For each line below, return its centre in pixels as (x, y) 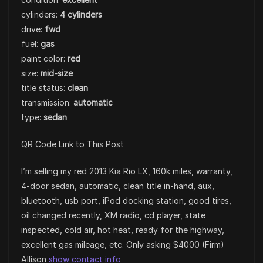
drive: (33, 29)
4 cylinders (81, 14)
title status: (44, 87)
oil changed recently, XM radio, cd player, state (113, 215)
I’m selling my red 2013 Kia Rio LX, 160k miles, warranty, (127, 171)
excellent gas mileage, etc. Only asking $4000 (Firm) (123, 244)
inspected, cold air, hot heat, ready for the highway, (123, 230)
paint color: (44, 58)
